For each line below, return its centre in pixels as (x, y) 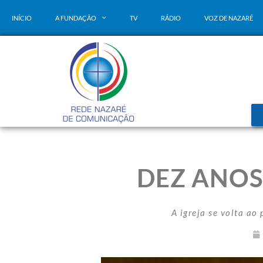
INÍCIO (22, 18)
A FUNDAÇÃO (76, 18)
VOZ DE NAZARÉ (229, 18)
